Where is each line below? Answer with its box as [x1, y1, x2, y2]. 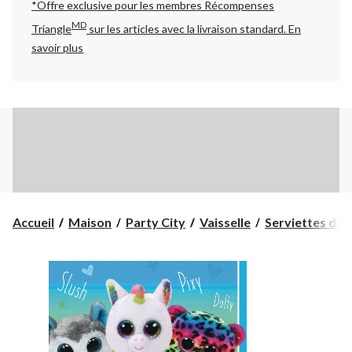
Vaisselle [200, 214, 251, 229]
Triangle [31, 21, 71, 35]
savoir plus [31, 40, 83, 54]
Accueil [13, 214, 54, 229]
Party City [126, 214, 185, 229]
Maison [68, 214, 112, 229]
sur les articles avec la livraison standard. [86, 21, 288, 35]
